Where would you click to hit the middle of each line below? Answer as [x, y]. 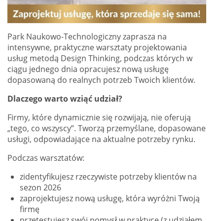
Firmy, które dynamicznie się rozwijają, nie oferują [99, 118]
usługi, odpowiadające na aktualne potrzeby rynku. [101, 139]
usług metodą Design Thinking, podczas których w [100, 58]
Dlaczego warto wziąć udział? [65, 99]
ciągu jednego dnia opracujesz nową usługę [88, 69]
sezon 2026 [40, 188]
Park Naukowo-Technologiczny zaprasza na [87, 37]
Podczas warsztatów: [46, 158]
